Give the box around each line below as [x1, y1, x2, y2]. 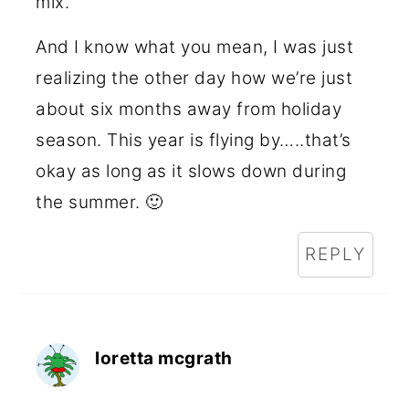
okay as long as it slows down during [36, 161, 347, 182]
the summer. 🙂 [36, 192, 163, 213]
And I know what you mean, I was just [36, 37, 354, 58]
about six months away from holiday [36, 99, 342, 120]
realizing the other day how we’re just [36, 68, 353, 89]
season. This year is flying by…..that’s [36, 130, 351, 151]
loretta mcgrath [95, 348, 233, 369]
